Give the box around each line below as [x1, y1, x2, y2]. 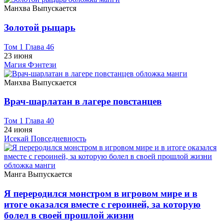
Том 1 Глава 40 [4, 116, 54, 125]
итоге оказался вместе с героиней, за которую [4, 199, 201, 210]
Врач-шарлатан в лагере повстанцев [4, 96, 162, 107]
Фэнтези [28, 60, 56, 69]
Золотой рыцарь [4, 22, 75, 33]
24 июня [4, 125, 32, 134]
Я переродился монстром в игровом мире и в [4, 188, 197, 199]
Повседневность [31, 134, 86, 143]
